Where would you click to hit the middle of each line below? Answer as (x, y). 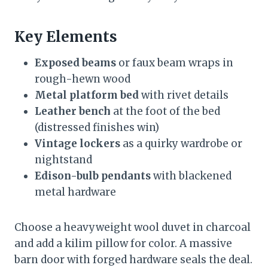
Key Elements (66, 36)
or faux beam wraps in (175, 63)
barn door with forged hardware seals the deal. (133, 259)
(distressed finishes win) (97, 127)
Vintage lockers (77, 143)
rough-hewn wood (83, 79)
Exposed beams (75, 63)
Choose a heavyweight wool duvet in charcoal (133, 227)
